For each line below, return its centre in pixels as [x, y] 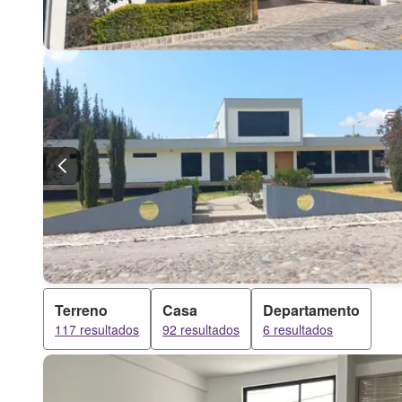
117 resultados [97, 329]
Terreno [81, 310]
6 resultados [298, 329]
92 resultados [201, 329]
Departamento [311, 310]
